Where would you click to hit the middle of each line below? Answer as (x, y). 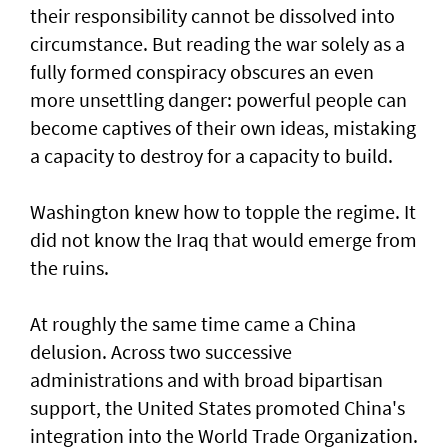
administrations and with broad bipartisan (206, 380)
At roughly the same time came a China (193, 324)
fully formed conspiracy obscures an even (202, 72)
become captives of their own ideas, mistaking (223, 128)
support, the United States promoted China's (217, 408)
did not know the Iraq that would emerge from (223, 240)
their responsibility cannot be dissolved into (212, 16)
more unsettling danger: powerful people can (218, 100)
